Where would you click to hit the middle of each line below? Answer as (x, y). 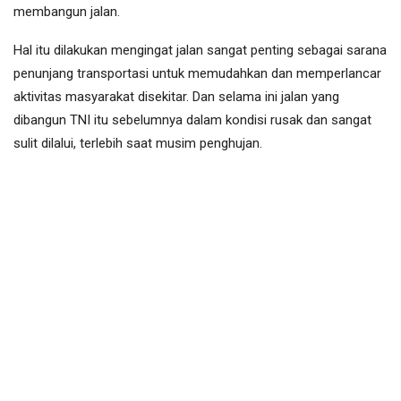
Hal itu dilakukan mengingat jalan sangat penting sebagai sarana (200, 51)
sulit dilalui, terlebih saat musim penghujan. (138, 144)
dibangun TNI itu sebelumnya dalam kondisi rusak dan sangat (192, 120)
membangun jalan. (67, 12)
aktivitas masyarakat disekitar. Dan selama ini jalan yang (176, 97)
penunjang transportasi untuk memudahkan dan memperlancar (197, 74)
